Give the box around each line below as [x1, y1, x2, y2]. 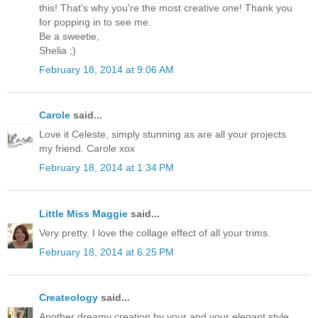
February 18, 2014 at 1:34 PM [39, 162, 174, 174]
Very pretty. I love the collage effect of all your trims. [39, 226, 270, 238]
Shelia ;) [39, 44, 76, 56]
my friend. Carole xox [39, 143, 135, 155]
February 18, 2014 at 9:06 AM [39, 63, 174, 75]
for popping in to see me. [39, 16, 151, 28]
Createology [39, 292, 98, 304]
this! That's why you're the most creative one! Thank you [39, 1, 292, 13]
